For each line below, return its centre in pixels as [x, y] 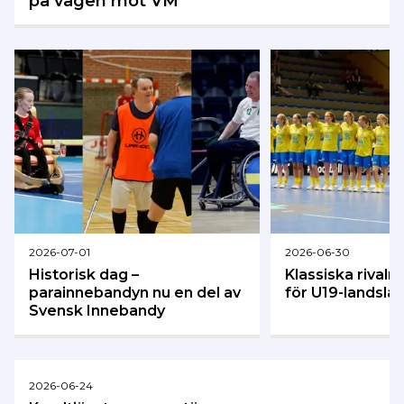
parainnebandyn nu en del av [135, 292]
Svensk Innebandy [97, 310]
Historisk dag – [84, 274]
